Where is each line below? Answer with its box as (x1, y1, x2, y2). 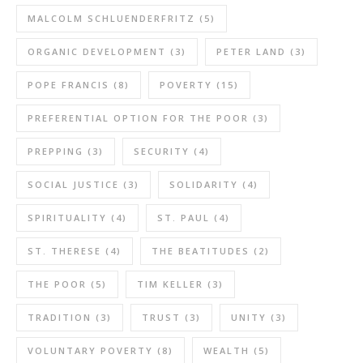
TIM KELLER (137, 277, 203, 290)
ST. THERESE (28, 244, 101, 257)
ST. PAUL (157, 211, 210, 224)
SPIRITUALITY (28, 211, 107, 224)
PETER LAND (216, 45, 286, 58)
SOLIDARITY (169, 177, 238, 190)
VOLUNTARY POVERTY (28, 344, 153, 357)
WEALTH (203, 344, 250, 357)
